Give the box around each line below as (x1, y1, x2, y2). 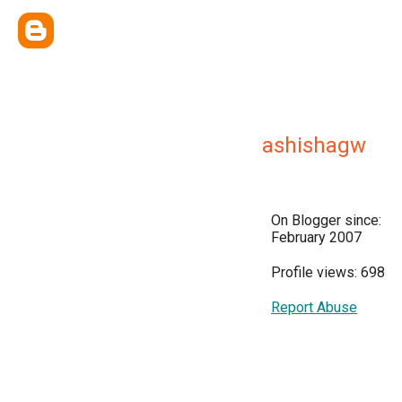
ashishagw (262, 133, 366, 158)
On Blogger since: (271, 212, 381, 229)
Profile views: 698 (271, 264, 385, 281)
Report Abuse (271, 299, 357, 316)
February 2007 (271, 229, 362, 246)
